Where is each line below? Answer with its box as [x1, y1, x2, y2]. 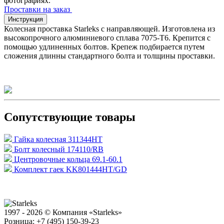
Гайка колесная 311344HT [14, 134, 102, 143]
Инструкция [8, 15, 43, 23]
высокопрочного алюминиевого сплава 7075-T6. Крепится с [4, 33, 210, 42]
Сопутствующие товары [4, 110, 135, 123]
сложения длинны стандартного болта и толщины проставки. [4, 51, 215, 60]
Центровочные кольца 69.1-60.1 [14, 154, 122, 163]
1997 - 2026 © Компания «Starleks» [4, 207, 122, 216]
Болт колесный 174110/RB [14, 144, 103, 153]
